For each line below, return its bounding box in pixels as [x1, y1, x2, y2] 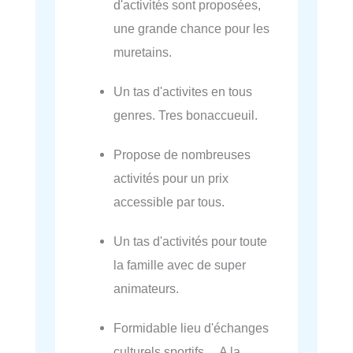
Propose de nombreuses [113, 147, 251, 162]
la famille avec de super [113, 257, 247, 272]
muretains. [113, 44, 173, 59]
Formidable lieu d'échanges [113, 320, 269, 335]
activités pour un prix [113, 170, 229, 185]
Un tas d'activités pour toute [113, 233, 268, 248]
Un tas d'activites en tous [113, 84, 253, 98]
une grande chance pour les [113, 20, 270, 35]
